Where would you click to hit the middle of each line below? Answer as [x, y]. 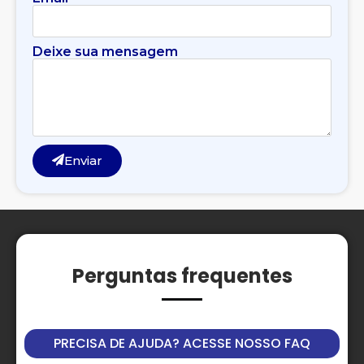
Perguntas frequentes [182, 275]
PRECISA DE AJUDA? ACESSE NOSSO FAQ [182, 343]
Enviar [83, 161]
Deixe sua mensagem [105, 51]
